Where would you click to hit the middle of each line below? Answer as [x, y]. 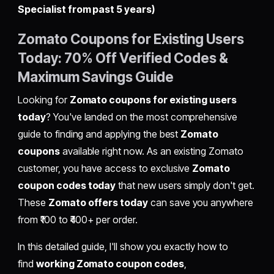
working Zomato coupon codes [110, 264]
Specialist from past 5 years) [86, 9]
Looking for [44, 100]
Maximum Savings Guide [96, 77]
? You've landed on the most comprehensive [141, 117]
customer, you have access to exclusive [105, 168]
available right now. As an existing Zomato [151, 151]
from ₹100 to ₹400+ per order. [78, 220]
